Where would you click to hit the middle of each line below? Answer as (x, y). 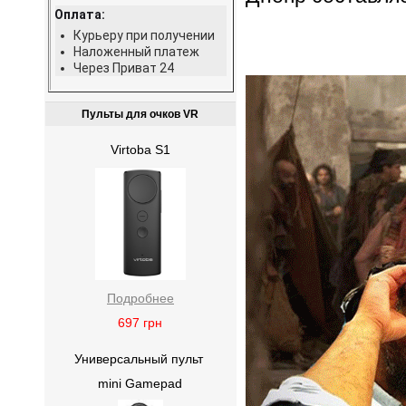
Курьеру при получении (145, 35)
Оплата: (80, 14)
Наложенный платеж (137, 51)
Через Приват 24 (124, 68)
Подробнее (140, 299)
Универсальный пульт (140, 358)
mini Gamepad (140, 383)
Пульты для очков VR (140, 115)
